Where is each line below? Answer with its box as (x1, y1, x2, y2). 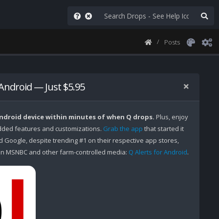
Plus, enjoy (154, 112, 188, 121)
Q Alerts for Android (128, 148, 187, 156)
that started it (142, 124, 184, 133)
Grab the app (103, 124, 143, 133)
